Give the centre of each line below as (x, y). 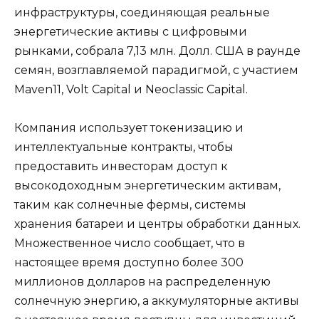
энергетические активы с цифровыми (131, 32)
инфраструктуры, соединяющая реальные (142, 13)
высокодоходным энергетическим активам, (147, 186)
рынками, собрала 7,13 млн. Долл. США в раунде (157, 51)
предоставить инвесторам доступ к (121, 167)
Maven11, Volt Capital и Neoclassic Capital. (131, 90)
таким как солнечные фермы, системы (130, 205)
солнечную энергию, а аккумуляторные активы (157, 301)
